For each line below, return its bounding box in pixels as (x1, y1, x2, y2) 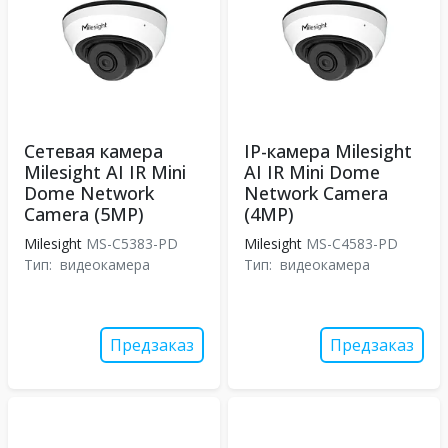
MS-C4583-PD (302, 234, 402, 253)
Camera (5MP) (24, 202, 144, 226)
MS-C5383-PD (82, 234, 182, 253)
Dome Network (24, 181, 154, 205)
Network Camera (244, 181, 388, 205)
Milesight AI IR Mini (24, 160, 186, 184)
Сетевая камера (24, 139, 163, 163)
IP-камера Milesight (244, 139, 412, 163)
